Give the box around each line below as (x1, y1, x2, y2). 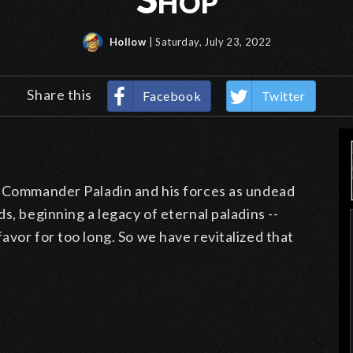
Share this (27, 86, 95, 103)
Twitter (261, 88, 306, 104)
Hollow (106, 35, 147, 49)
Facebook (142, 88, 202, 104)
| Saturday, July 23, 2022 (148, 35, 272, 49)
